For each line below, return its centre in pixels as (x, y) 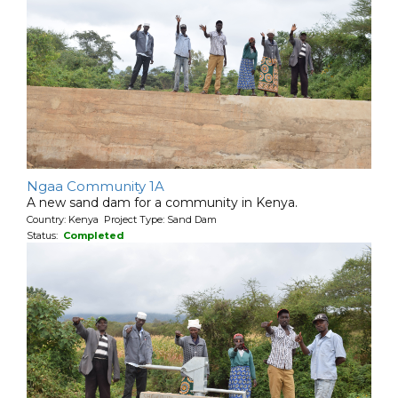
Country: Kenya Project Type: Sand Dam (122, 219)
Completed (94, 235)
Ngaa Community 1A (96, 186)
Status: (45, 235)
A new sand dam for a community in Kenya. (162, 202)
